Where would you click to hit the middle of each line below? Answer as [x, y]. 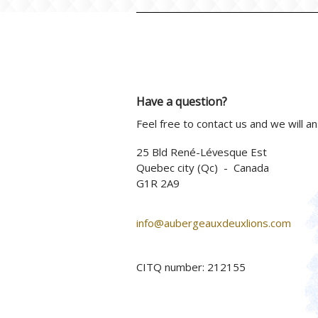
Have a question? [182, 102]
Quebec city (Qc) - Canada [203, 168]
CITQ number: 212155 [191, 267]
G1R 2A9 [158, 183]
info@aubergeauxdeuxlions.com [214, 223]
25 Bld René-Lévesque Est [202, 152]
